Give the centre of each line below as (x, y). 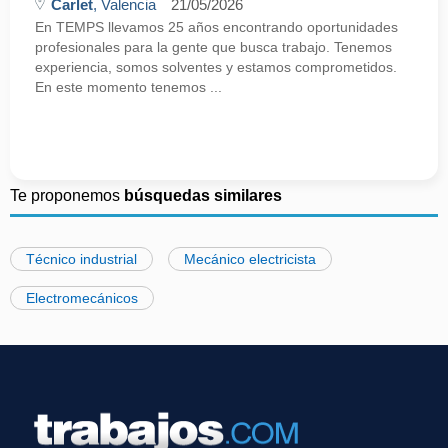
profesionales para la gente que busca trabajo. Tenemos (213, 47)
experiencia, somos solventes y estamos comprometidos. (216, 67)
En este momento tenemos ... (128, 87)
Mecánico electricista (250, 259)
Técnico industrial (81, 259)
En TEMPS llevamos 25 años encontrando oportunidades (216, 27)
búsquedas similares (203, 195)
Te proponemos (67, 195)
